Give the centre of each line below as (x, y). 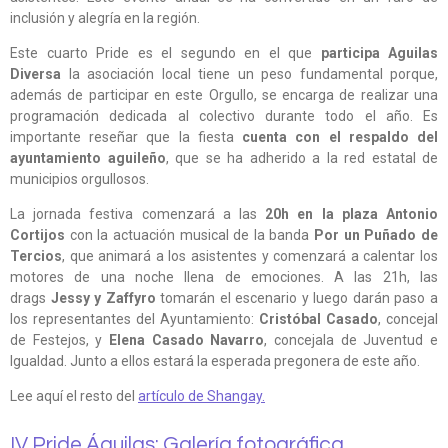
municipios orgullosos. (79, 179)
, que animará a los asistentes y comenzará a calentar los (250, 256)
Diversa (39, 74)
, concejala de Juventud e (351, 340)
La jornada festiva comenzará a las (133, 214)
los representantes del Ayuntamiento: (132, 319)
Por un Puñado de (376, 235)
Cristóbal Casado (318, 319)
